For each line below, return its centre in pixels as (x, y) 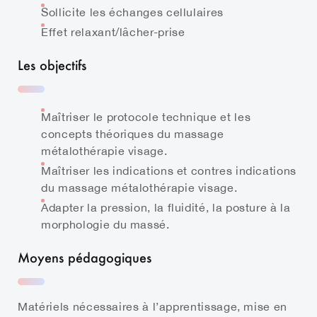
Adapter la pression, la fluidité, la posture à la (166, 207)
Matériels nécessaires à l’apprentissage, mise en (152, 306)
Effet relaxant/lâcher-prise (113, 31)
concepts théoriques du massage (133, 133)
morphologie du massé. (105, 224)
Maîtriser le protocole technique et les (146, 116)
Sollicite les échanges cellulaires (132, 12)
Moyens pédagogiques (85, 257)
